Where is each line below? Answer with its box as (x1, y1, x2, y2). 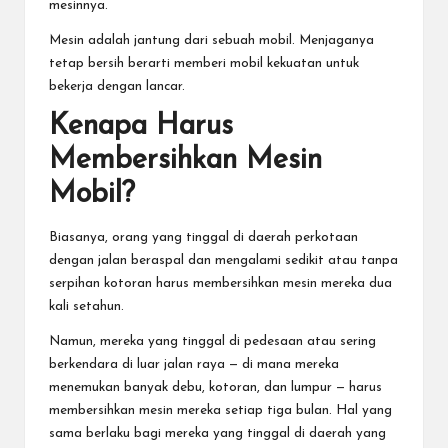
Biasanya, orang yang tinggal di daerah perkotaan (49, 231, 358, 245)
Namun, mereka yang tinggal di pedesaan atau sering (49, 335, 376, 349)
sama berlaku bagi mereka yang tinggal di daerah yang (49, 427, 386, 441)
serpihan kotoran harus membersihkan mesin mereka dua (49, 277, 392, 291)
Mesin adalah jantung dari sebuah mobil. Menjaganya (49, 33, 374, 47)
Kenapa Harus (49, 111, 233, 141)
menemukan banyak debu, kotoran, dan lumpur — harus (49, 381, 382, 395)
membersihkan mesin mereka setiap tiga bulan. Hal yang (49, 404, 392, 418)
